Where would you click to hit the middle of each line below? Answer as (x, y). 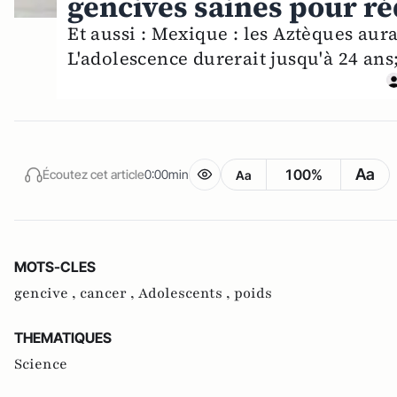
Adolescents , (186, 294)
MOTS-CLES (55, 267)
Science (41, 365)
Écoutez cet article (93, 174)
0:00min (167, 174)
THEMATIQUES (63, 338)
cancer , (109, 294)
